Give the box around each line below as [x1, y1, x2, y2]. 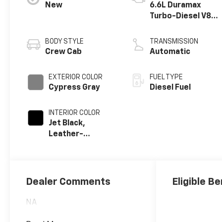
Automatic [150, 48, 191, 56]
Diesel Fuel [150, 84, 191, 92]
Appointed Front [49, 141, 112, 150]
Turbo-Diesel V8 [150, 12, 212, 21]
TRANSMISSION [150, 38, 199, 46]
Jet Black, [49, 119, 86, 128]
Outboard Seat [49, 152, 106, 161]
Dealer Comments [26, 177, 111, 187]
